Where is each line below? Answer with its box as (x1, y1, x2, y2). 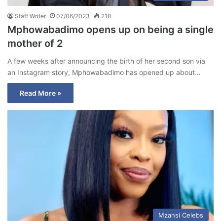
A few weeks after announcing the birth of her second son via (7, 57, 205, 66)
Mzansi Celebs (158, 211, 203, 220)
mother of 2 (7, 37, 63, 50)
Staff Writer (15, 12, 46, 20)
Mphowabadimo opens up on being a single (7, 24, 214, 36)
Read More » (20, 89, 61, 98)
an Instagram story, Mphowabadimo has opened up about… (7, 68, 201, 77)
